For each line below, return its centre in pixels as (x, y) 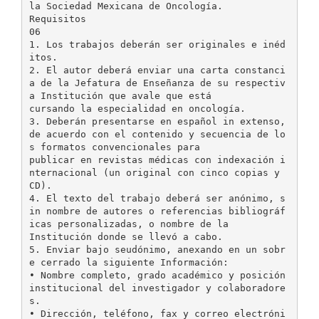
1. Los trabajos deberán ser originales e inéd (157, 44)
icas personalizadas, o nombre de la (129, 224)
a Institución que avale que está (120, 95)
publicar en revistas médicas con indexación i (157, 159)
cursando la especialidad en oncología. (137, 108)
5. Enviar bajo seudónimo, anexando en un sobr (157, 249)
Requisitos (57, 19)
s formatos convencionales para (114, 147)
